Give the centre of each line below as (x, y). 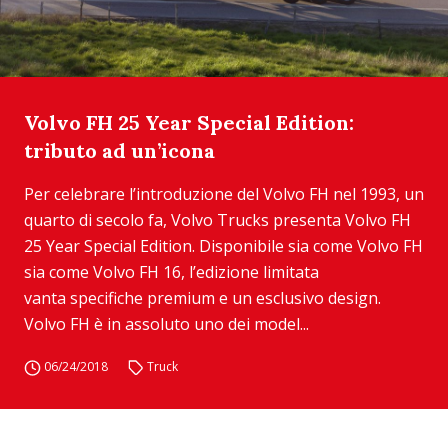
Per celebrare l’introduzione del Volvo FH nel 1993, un (224, 194)
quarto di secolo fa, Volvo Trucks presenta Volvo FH (217, 220)
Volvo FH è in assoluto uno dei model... (166, 324)
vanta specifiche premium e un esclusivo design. (202, 298)
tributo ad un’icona (119, 150)
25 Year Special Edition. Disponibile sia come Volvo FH (223, 246)
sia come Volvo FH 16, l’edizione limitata (171, 272)
